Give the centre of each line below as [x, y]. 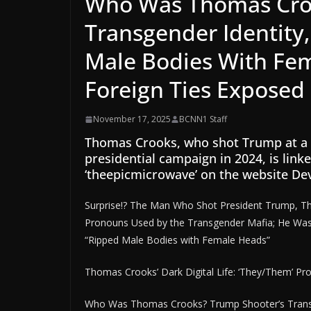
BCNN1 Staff [203, 119]
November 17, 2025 [132, 119]
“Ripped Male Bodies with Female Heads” [177, 240]
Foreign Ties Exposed [195, 89]
